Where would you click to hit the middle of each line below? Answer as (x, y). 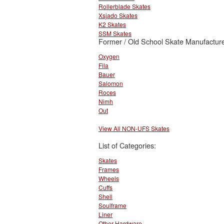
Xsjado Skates (118, 15)
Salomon (111, 83)
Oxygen (109, 56)
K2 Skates (112, 24)
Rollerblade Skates (124, 6)
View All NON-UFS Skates (134, 128)
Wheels (109, 178)
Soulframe (112, 205)
